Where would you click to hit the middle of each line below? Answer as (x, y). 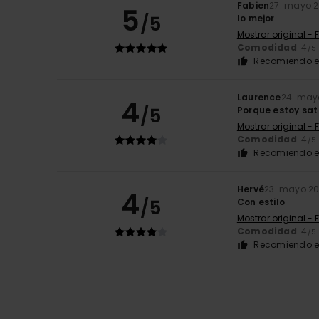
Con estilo (261, 202)
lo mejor (256, 18)
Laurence (259, 97)
